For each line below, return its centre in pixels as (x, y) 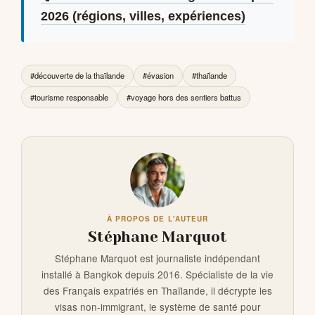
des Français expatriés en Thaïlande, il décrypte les (157, 291)
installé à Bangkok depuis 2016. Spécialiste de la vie (157, 275)
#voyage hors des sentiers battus (184, 97)
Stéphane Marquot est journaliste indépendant (157, 258)
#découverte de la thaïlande (77, 76)
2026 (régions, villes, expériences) (143, 17)
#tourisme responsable (69, 97)
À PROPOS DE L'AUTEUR (157, 219)
